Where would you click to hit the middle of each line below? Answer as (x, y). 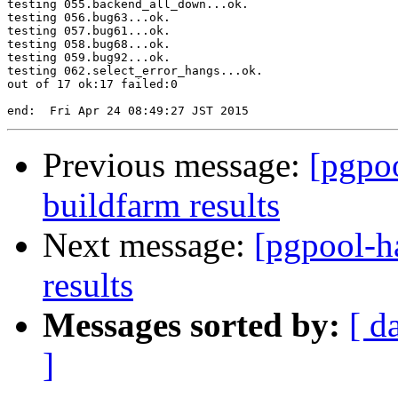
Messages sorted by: (191, 325)
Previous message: (176, 165)
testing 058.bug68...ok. (89, 44)
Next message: (148, 245)
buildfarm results (161, 205)
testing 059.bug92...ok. (89, 58)
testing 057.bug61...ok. (89, 31)
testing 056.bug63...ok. (89, 18)
